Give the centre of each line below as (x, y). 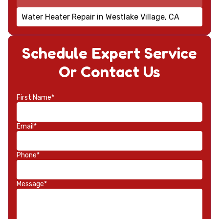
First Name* (35, 98)
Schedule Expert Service (109, 53)
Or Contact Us (109, 72)
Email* (27, 127)
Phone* (28, 155)
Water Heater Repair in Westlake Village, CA (100, 17)
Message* (32, 184)
